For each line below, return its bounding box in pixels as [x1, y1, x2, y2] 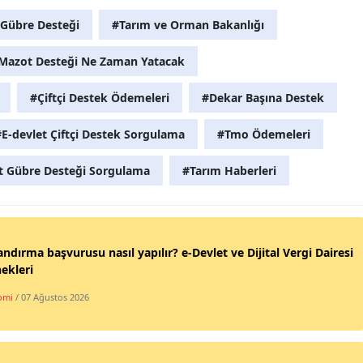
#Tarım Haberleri [182, 163, 276, 179]
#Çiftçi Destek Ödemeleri [30, 90, 169, 106]
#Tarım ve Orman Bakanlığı [112, 17, 264, 33]
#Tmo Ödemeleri [217, 126, 310, 143]
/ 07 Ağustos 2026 [15, 291, 89, 304]
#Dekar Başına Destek [202, 90, 324, 106]
